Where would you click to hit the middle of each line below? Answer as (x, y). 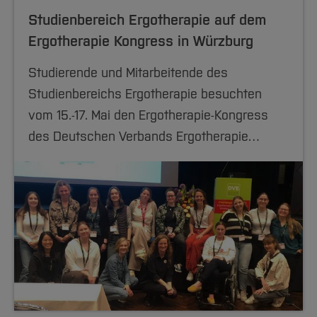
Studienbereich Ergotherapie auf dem (147, 20)
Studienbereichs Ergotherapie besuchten (145, 94)
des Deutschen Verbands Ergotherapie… (144, 137)
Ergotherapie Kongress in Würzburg (141, 41)
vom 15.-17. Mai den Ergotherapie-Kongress (148, 115)
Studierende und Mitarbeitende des (128, 73)
